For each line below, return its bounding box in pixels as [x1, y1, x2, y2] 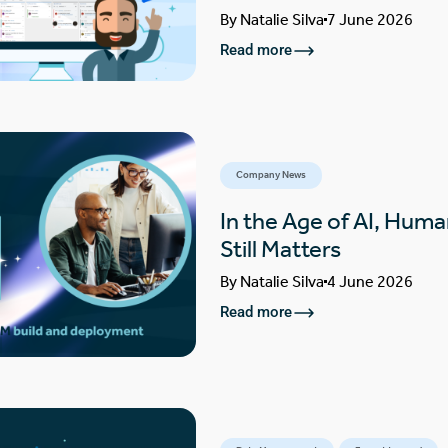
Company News [235, 168, 306, 181]
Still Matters [219, 234, 341, 263]
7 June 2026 [326, 9, 413, 29]
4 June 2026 [326, 271, 413, 291]
